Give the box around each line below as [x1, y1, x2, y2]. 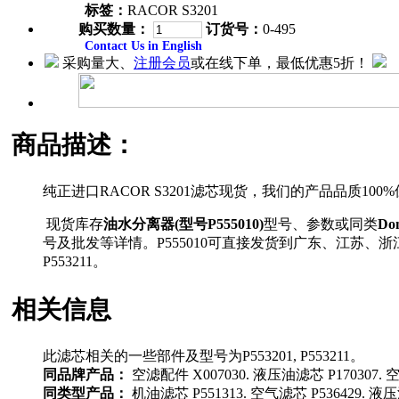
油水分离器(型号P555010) [103, 216, 264, 232]
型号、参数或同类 [264, 216, 378, 232]
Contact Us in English [85, 38, 202, 53]
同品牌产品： [43, 366, 128, 382]
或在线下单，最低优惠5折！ [191, 54, 369, 70]
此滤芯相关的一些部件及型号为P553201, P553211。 [43, 347, 364, 363]
